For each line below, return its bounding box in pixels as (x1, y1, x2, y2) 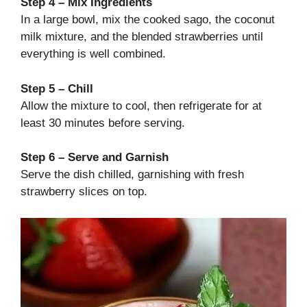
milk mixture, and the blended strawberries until (21, 30, 263, 43)
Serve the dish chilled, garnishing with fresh (21, 168, 244, 181)
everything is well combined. (21, 47, 166, 60)
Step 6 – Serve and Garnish (21, 151, 169, 164)
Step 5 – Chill (21, 82, 93, 95)
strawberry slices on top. (21, 185, 147, 198)
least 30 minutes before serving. (21, 116, 185, 130)
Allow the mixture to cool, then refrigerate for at (21, 99, 262, 112)
